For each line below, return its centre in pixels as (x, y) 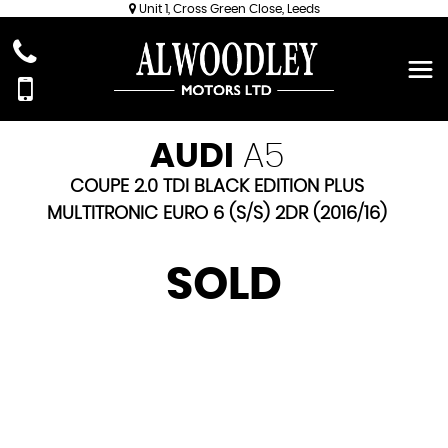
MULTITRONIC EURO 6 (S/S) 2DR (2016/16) (216, 214)
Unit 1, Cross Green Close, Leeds (227, 9)
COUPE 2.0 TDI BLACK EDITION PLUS (216, 187)
